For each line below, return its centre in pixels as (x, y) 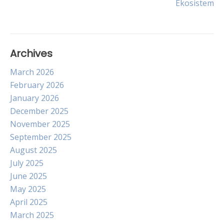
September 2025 (41, 137)
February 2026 (37, 85)
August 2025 (33, 150)
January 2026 (34, 98)
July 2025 (27, 163)
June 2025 (28, 176)
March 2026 (32, 72)
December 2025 (39, 111)
